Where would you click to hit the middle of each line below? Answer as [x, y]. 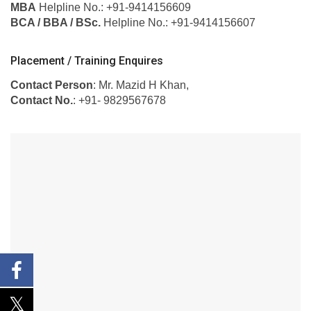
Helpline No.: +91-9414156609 [114, 7]
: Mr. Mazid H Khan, [141, 85]
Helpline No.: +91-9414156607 [178, 23]
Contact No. [42, 100]
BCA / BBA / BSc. [56, 23]
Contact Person [52, 85]
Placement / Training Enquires [87, 61]
